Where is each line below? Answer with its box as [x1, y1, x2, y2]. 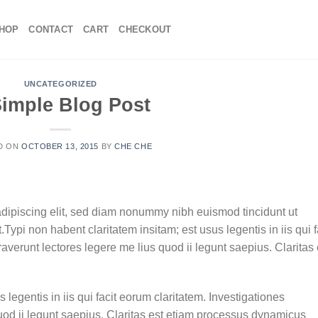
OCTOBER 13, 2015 [21, 141, 99, 150]
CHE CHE [114, 141, 153, 150]
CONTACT [28, 23, 74, 35]
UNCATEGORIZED [23, 79, 97, 88]
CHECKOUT [119, 23, 172, 35]
